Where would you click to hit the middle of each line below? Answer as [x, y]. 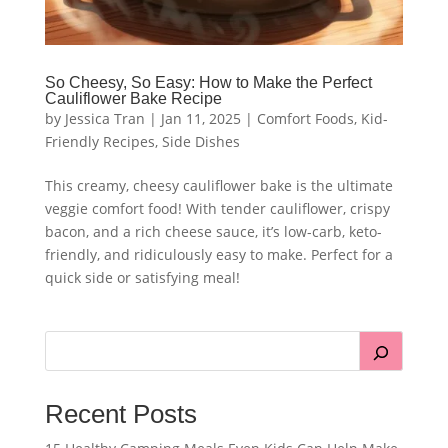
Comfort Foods [305, 119]
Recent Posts [120, 414]
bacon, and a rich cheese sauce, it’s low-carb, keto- [213, 232]
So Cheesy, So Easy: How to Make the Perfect [208, 83]
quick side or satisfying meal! [142, 278]
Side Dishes [200, 142]
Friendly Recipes [99, 142]
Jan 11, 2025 [200, 119]
